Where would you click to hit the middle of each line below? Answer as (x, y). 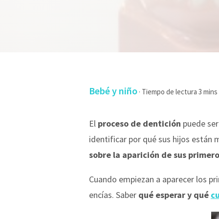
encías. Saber (114, 195)
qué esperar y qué (175, 195)
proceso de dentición (139, 123)
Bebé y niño (113, 90)
